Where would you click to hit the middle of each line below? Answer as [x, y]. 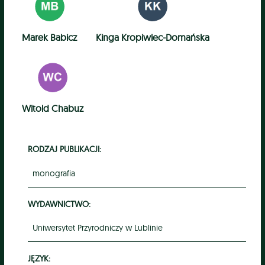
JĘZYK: [39, 258]
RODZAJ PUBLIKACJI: [64, 149]
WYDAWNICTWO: [59, 203]
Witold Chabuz [53, 108]
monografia [54, 173]
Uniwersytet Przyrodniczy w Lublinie [97, 228]
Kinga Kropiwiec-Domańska [152, 37]
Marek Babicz [50, 37]
